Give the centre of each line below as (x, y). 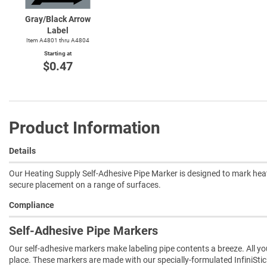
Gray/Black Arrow (58, 19)
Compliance (32, 205)
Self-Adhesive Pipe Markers (83, 230)
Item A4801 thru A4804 (58, 40)
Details (22, 150)
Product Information (85, 128)
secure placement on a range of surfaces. (85, 184)
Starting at (58, 53)
